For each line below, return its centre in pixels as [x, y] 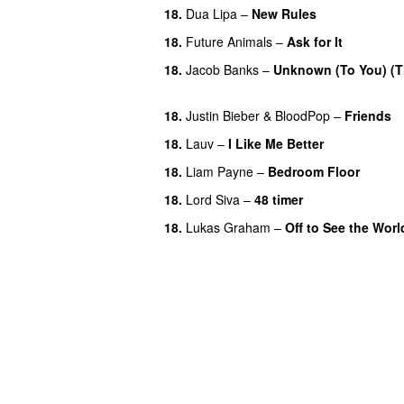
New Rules [284, 13]
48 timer [279, 199]
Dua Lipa [211, 13]
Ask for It [315, 41]
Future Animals [229, 41]
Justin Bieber [223, 115]
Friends [368, 115]
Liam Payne [220, 171]
